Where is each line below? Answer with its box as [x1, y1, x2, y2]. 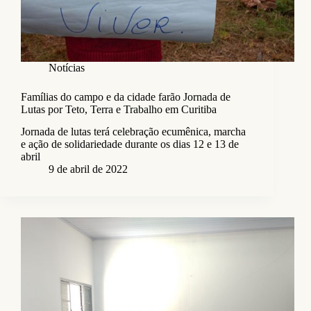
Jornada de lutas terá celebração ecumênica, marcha [21, 126, 246, 138]
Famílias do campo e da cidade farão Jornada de [21, 90, 230, 103]
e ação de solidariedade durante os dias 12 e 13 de [21, 138, 239, 151]
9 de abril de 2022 [49, 163, 128, 176]
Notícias [49, 61, 85, 74]
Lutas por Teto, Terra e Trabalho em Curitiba [21, 103, 217, 115]
